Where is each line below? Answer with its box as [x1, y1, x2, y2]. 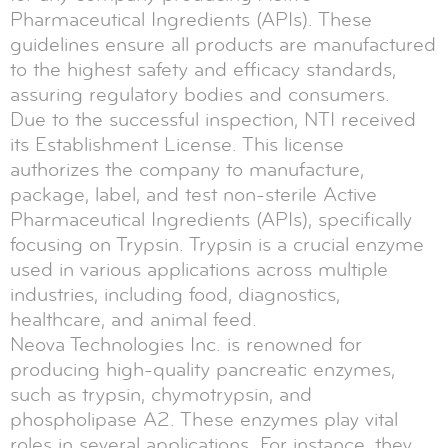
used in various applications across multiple [10, 256, 388, 282]
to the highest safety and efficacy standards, [10, 56, 396, 82]
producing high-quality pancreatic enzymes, [10, 356, 395, 382]
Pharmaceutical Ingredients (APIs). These [10, 6, 372, 32]
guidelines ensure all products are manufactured [10, 31, 436, 57]
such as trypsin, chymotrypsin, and [10, 381, 312, 407]
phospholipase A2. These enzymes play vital [10, 406, 398, 432]
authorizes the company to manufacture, [10, 156, 364, 182]
